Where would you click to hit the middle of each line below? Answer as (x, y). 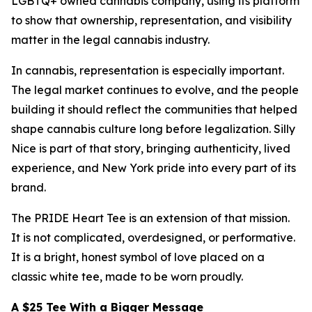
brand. (29, 187)
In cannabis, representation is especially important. (148, 70)
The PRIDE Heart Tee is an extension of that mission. (150, 218)
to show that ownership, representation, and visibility (151, 20)
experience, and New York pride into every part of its (154, 168)
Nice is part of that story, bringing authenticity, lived (151, 148)
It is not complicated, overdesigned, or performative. (153, 237)
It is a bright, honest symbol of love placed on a (138, 257)
